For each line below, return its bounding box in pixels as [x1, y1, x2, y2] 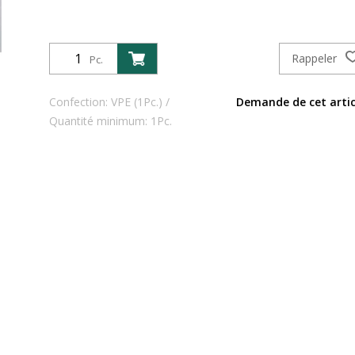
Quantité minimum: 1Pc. [49, 113, 172, 128]
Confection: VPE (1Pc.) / [49, 94, 170, 109]
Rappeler [292, 51, 340, 66]
